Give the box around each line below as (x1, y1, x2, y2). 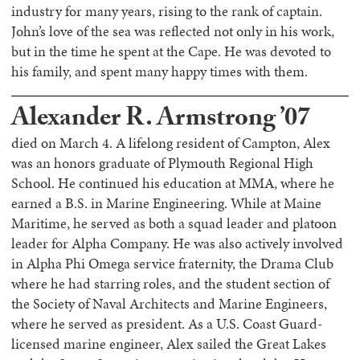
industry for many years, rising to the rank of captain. (11, 2, 322, 21)
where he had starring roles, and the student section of (11, 274, 329, 293)
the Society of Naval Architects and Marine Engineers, (11, 294, 327, 313)
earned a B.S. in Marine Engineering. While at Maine (11, 194, 321, 213)
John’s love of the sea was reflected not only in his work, (11, 22, 334, 41)
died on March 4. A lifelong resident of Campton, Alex (11, 133, 330, 153)
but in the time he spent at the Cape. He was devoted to (11, 42, 331, 61)
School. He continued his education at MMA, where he (11, 174, 334, 193)
